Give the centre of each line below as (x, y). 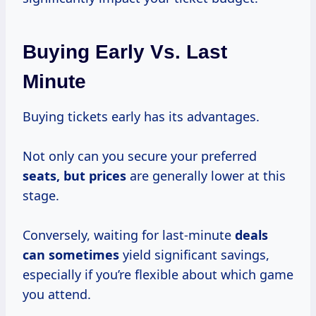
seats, (43, 176)
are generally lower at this (206, 176)
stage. (41, 196)
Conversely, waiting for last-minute (129, 235)
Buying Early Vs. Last (125, 52)
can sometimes (71, 255)
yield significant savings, (194, 255)
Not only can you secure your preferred (140, 156)
